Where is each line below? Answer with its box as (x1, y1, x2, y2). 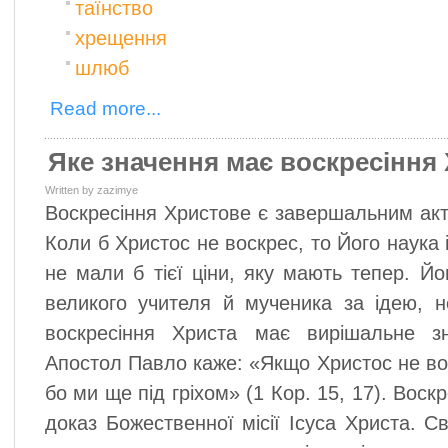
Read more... (50, 98, 161, 119)
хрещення (75, 27, 167, 49)
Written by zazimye (45, 184, 138, 196)
